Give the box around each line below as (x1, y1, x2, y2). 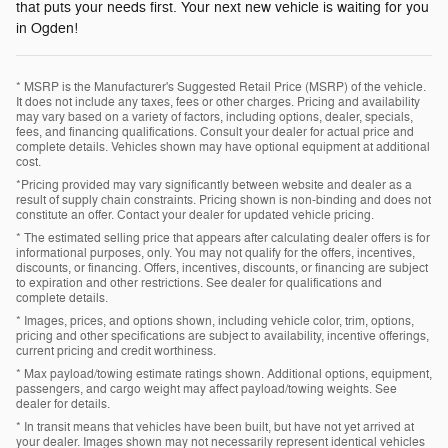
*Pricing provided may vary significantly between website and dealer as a (16, 177, 412, 194)
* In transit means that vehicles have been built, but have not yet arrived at (16, 419, 414, 436)
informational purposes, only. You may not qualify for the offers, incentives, (16, 245, 415, 262)
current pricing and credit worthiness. (16, 343, 216, 360)
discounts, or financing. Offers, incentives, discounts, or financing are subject (16, 260, 428, 277)
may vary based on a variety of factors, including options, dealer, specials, (16, 109, 413, 126)
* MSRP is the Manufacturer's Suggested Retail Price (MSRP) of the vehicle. (16, 79, 426, 96)
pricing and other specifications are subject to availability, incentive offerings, (16, 328, 429, 345)
